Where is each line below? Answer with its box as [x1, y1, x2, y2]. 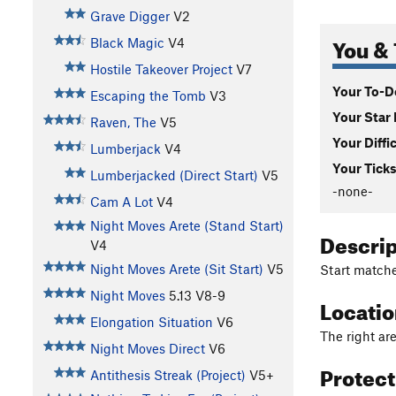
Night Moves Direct [89, 340, 205, 357]
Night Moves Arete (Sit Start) [89, 261, 263, 278]
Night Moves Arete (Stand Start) [89, 217, 284, 234]
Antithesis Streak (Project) [89, 367, 246, 384]
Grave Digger [89, 8, 170, 25]
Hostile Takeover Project [89, 61, 232, 78]
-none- [332, 182, 373, 199]
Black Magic [89, 34, 164, 51]
